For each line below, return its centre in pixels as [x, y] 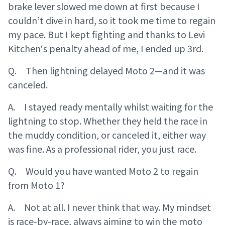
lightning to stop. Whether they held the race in [108, 121]
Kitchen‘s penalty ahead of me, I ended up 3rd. [106, 48]
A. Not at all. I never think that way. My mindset [109, 207]
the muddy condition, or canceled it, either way [107, 135]
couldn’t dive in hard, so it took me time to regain [112, 20]
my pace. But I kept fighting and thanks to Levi [106, 34]
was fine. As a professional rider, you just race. [102, 149]
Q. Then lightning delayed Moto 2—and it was [106, 71]
